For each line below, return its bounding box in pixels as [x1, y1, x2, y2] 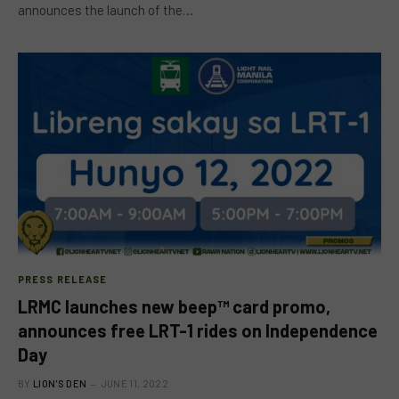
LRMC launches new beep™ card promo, [18, 296, 330, 317]
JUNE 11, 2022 [101, 378, 168, 389]
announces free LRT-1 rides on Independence [18, 320, 378, 341]
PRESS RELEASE [18, 273, 108, 285]
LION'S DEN [33, 378, 87, 389]
